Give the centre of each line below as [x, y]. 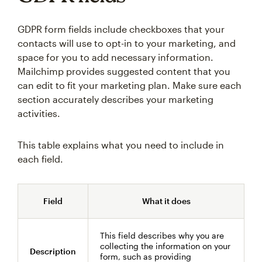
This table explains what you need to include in [121, 145]
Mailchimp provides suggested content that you [124, 71]
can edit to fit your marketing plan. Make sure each [130, 85]
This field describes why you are [162, 235]
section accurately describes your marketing [116, 99]
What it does [166, 201]
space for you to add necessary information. [116, 57]
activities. [39, 113]
